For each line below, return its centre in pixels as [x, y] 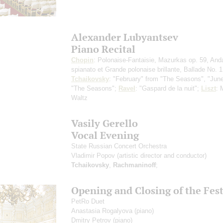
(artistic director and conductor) [162, 155]
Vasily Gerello [105, 123]
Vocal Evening [105, 135]
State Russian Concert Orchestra [119, 146]
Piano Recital [103, 49]
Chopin [82, 60]
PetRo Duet [88, 201]
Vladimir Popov [94, 155]
